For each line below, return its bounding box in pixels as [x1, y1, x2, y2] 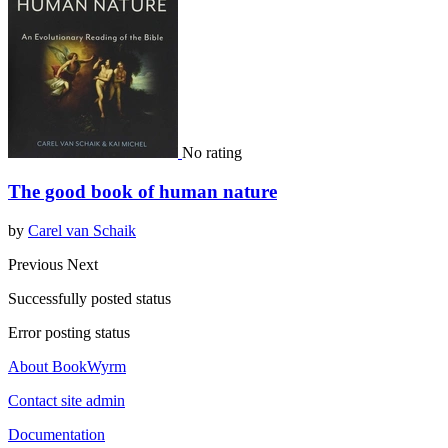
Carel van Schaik [28, 221, 136, 239]
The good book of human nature [8, 180, 277, 202]
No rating [182, 144, 242, 162]
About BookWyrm [8, 357, 126, 375]
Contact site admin [8, 391, 125, 409]
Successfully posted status [8, 289, 171, 307]
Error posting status [8, 323, 130, 341]
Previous [8, 255, 67, 273]
